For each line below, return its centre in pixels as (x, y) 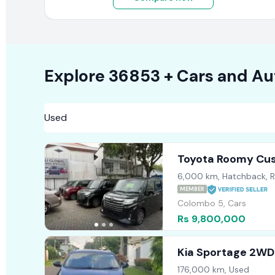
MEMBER (192, 189)
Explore (74, 76)
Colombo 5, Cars (211, 203)
